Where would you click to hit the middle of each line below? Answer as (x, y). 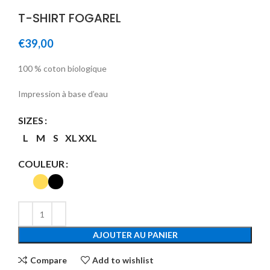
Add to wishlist (123, 260)
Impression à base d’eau (63, 94)
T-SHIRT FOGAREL (70, 18)
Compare (48, 260)
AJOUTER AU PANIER (135, 235)
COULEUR (41, 164)
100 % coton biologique (62, 68)
